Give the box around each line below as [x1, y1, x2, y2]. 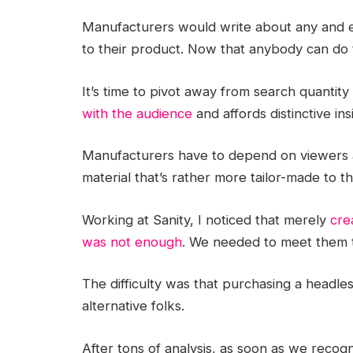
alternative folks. [81, 298, 184, 314]
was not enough [81, 233, 182, 250]
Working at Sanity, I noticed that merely [81, 211, 330, 228]
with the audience [81, 105, 192, 121]
